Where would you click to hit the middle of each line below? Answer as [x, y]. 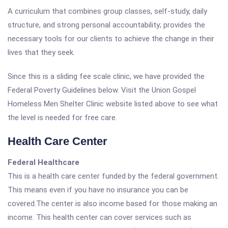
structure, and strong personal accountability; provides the [106, 25]
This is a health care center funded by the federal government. [113, 176]
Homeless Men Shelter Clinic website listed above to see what [113, 104]
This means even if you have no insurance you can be [98, 190]
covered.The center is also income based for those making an [112, 204]
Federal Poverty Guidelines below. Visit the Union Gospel [102, 90]
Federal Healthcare [44, 162]
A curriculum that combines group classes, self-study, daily [107, 11]
